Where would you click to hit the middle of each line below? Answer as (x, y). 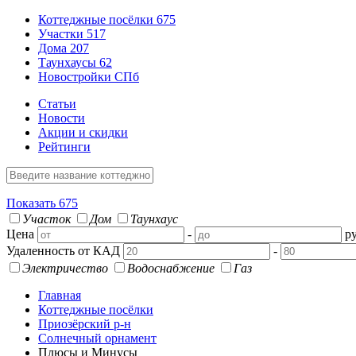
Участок (46, 219)
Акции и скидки (83, 132)
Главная (60, 295)
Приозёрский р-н (85, 324)
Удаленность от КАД (63, 251)
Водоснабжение (171, 268)
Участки (62, 34)
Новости (62, 118)
